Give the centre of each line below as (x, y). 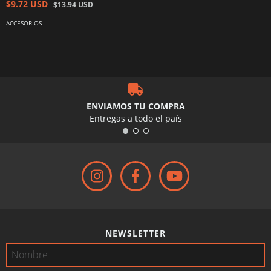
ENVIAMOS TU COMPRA (135, 106)
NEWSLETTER (135, 233)
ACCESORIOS (24, 23)
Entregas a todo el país (135, 118)
